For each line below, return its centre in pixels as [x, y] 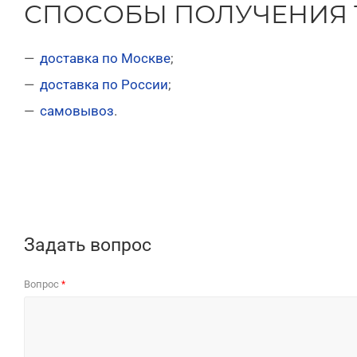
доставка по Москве [105, 58]
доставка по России [104, 84]
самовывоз [77, 111]
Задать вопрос [88, 245]
